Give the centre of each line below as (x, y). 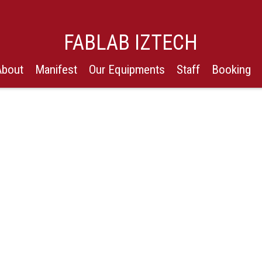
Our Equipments (127, 70)
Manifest (56, 70)
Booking (231, 70)
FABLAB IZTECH (131, 43)
